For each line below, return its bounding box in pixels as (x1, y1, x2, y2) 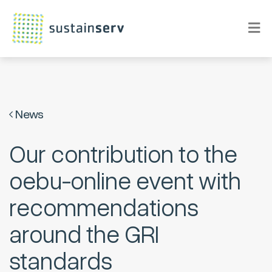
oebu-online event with (9, 165, 241, 199)
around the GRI (9, 219, 159, 252)
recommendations (9, 192, 199, 225)
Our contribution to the (9, 138, 237, 172)
